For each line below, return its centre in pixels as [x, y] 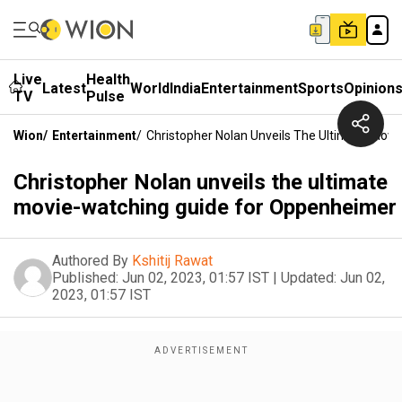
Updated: [309, 278]
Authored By [90, 261]
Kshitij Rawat [172, 261]
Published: [85, 278]
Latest [64, 88]
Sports [321, 88]
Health [108, 79]
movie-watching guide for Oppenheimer [205, 207]
